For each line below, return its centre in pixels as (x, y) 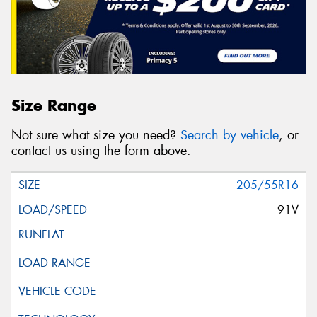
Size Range (54, 105)
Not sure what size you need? (96, 136)
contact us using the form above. (101, 151)
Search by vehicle (230, 136)
